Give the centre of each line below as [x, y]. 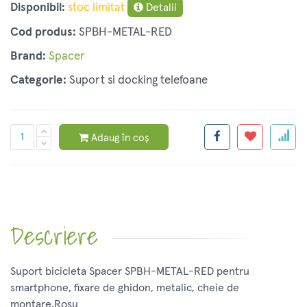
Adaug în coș [120, 138]
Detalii [160, 8]
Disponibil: [38, 8]
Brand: [28, 57]
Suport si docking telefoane [138, 81]
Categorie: [38, 81]
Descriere [54, 236]
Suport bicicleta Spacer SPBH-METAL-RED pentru [130, 272]
